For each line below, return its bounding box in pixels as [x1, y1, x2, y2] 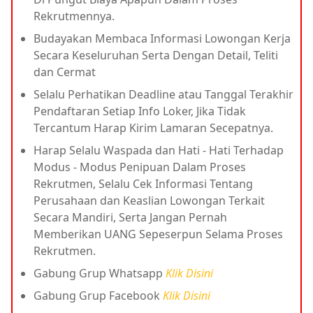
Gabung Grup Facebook [34, 287, 163, 303]
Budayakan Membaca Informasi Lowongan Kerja [34, 30, 291, 46]
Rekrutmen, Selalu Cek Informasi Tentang [34, 175, 253, 191]
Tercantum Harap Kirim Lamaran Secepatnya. [34, 119, 273, 136]
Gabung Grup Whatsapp [34, 265, 166, 281]
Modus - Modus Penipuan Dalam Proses [34, 159, 246, 175]
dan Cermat [34, 64, 96, 80]
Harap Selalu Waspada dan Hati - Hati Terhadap [34, 142, 284, 158]
